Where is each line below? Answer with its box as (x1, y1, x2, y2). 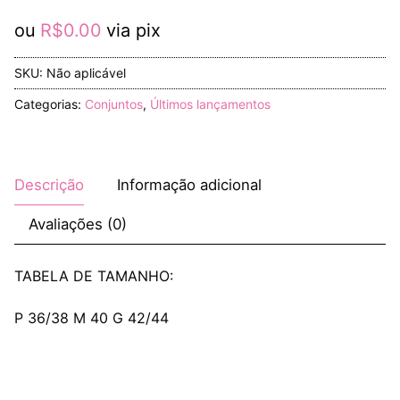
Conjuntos (85, 96, 143, 112)
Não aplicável (46, 64, 126, 80)
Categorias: (14, 96, 85, 112)
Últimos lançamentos (150, 96, 271, 112)
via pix (106, 19, 161, 41)
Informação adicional (117, 175, 262, 194)
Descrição (14, 175, 84, 194)
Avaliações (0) (29, 214, 127, 233)
